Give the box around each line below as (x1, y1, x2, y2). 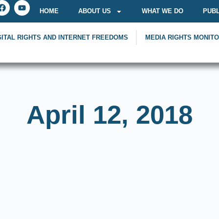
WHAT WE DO (142, 7, 183, 15)
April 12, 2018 (26, 100, 193, 129)
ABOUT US (78, 7, 111, 15)
